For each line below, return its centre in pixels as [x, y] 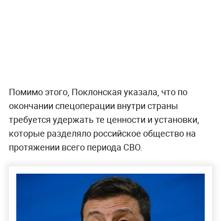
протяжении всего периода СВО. [75, 147]
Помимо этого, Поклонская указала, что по [98, 92]
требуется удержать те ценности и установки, [104, 120]
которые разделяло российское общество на [102, 133]
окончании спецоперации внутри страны [93, 106]
